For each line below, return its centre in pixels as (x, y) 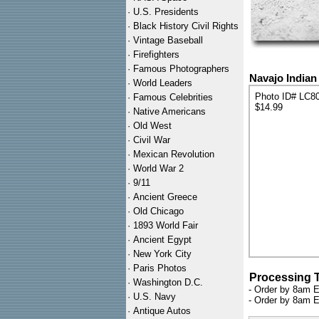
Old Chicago (158, 211)
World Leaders (163, 83)
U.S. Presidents (166, 12)
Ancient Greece (165, 197)
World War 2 (158, 168)
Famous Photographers (181, 69)
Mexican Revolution (174, 154)
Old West (152, 126)
